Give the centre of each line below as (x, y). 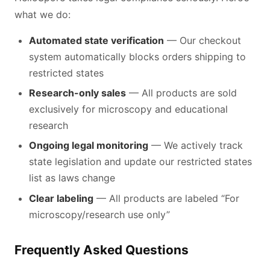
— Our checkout (202, 40)
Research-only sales (77, 93)
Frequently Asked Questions (102, 250)
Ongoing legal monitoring (89, 146)
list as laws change (72, 178)
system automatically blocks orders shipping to (137, 56)
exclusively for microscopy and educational (128, 109)
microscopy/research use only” (99, 214)
